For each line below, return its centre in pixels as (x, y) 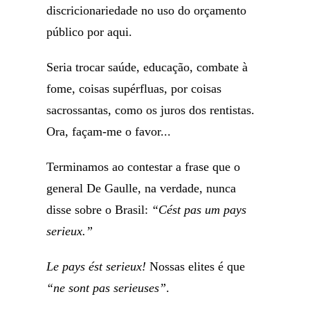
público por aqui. (90, 32)
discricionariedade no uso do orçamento (147, 10)
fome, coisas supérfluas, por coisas (134, 89)
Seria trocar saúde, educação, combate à (147, 67)
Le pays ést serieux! (97, 266)
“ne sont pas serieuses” (107, 288)
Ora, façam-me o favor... (109, 131)
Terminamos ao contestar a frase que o (144, 167)
